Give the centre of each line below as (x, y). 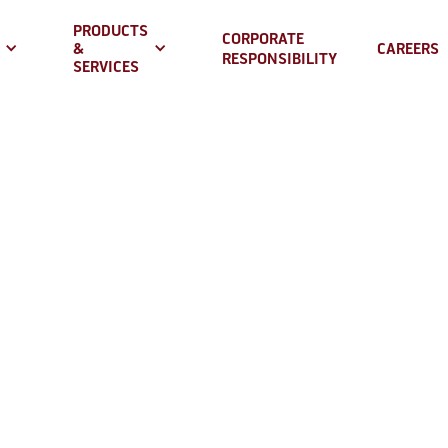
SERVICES (106, 67)
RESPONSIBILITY (279, 59)
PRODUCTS (110, 31)
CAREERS (408, 49)
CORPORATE (263, 39)
